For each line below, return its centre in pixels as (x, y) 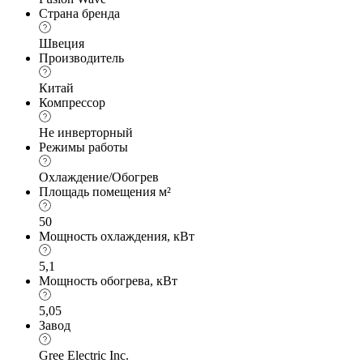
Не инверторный (86, 132)
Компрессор (72, 102)
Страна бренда (79, 13)
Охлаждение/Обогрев (99, 177)
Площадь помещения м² (105, 191)
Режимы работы (83, 147)
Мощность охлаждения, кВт (117, 236)
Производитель (81, 58)
